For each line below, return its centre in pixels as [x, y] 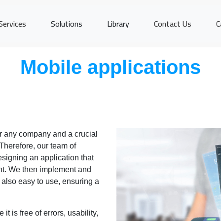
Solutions [67, 24]
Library [118, 24]
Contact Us [173, 24]
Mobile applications [110, 67]
